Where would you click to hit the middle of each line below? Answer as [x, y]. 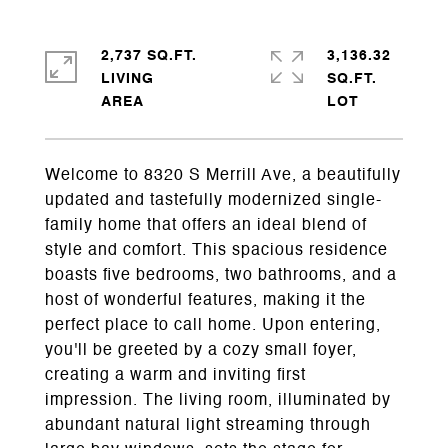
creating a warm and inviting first [175, 376]
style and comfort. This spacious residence [216, 251]
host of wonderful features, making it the [205, 301]
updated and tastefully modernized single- [213, 201]
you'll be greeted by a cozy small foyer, [201, 351]
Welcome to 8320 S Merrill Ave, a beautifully [223, 176]
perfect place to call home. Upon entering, [213, 326]
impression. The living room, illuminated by [218, 401]
